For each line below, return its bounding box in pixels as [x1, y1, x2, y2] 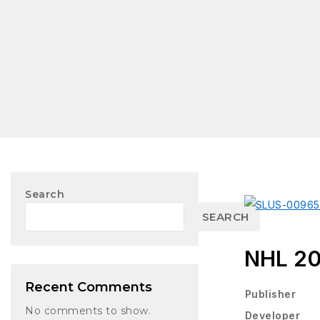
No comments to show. [25, 304, 151, 317]
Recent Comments [25, 279, 152, 295]
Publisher [244, 288, 296, 301]
